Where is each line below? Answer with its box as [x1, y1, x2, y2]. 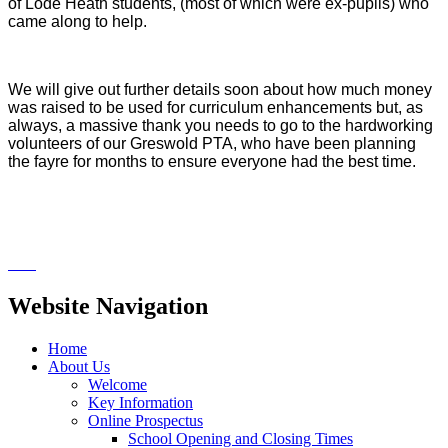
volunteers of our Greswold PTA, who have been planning [8, 134, 416, 152]
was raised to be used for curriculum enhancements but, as [8, 98, 423, 116]
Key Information [88, 393, 193, 411]
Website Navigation [8, 292, 208, 319]
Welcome [88, 375, 147, 393]
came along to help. [8, 12, 151, 30]
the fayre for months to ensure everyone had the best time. [8, 152, 420, 170]
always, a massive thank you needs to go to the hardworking [8, 116, 433, 134]
